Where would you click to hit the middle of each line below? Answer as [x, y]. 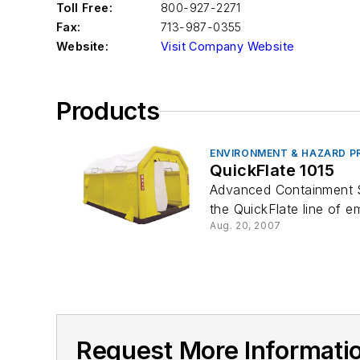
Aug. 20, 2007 [245, 225]
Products [108, 111]
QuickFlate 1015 [272, 170]
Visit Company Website [228, 46]
